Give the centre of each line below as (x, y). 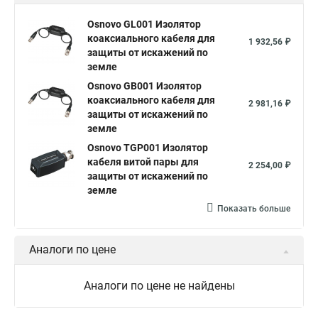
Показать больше (254, 209)
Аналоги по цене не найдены (159, 286)
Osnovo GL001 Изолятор (144, 24)
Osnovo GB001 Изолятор (144, 86)
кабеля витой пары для (143, 162)
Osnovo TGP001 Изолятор (148, 148)
